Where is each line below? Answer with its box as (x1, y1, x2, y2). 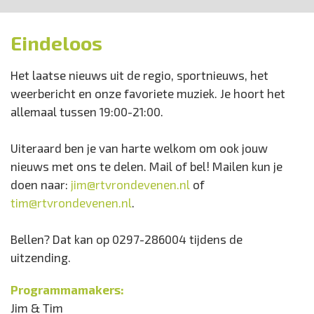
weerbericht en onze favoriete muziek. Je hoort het (11, 86, 285, 100)
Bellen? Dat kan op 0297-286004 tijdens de (11, 231, 243, 246)
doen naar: (11, 177, 71, 191)
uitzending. (11, 250, 71, 264)
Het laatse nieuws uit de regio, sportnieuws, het (11, 67, 268, 82)
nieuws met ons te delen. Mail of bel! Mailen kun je (11, 158, 282, 173)
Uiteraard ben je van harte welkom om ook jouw (11, 140, 268, 155)
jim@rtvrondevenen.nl (71, 177, 190, 191)
